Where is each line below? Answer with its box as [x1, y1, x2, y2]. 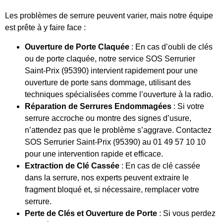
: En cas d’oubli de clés [129, 42, 213, 51]
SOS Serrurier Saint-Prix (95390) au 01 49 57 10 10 [25, 137, 206, 146]
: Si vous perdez [157, 209, 216, 218]
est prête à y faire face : [5, 23, 86, 32]
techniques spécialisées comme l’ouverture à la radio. [25, 90, 213, 99]
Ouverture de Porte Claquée [25, 42, 129, 51]
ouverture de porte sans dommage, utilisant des [25, 78, 191, 87]
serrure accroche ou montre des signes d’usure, [25, 113, 191, 122]
